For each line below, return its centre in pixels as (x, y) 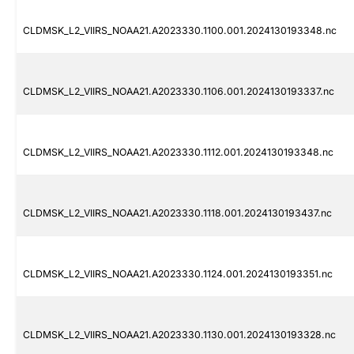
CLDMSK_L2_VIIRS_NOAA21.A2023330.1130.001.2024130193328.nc (179, 335)
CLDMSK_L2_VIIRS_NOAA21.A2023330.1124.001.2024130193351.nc (178, 274)
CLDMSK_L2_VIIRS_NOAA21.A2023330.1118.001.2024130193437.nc (177, 213)
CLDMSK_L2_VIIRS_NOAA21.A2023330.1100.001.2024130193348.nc (180, 31)
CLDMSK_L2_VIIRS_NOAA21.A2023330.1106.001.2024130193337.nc (179, 92)
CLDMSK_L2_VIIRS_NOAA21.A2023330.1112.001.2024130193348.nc (178, 153)
